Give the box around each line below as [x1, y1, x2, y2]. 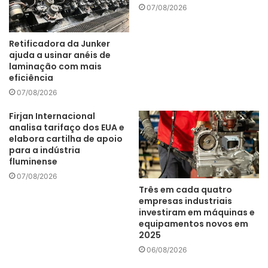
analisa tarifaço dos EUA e [9, 121, 124, 133]
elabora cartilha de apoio [9, 132, 123, 145]
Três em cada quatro [139, 184, 232, 196]
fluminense [9, 155, 57, 167]
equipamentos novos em [139, 218, 248, 230]
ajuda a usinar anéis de [9, 48, 111, 61]
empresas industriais [139, 195, 232, 208]
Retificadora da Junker [9, 37, 110, 50]
